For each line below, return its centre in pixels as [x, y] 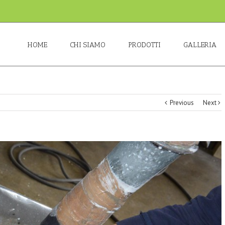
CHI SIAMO [88, 45]
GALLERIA [200, 45]
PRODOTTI [144, 45]
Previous [182, 103]
